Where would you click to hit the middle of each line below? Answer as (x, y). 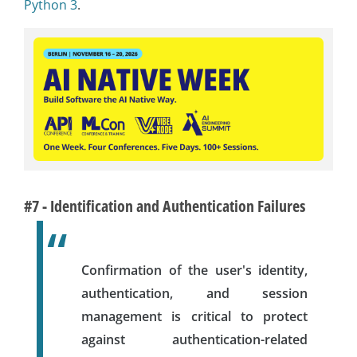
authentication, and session (194, 293)
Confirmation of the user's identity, (194, 270)
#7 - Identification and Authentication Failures (165, 206)
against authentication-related (194, 339)
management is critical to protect (194, 316)
